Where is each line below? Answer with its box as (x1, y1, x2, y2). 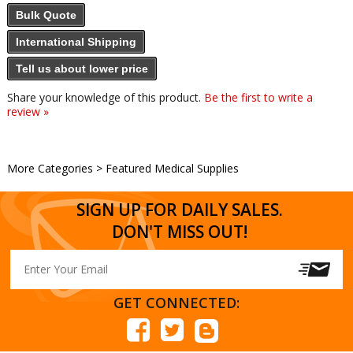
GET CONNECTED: (113, 293, 240, 313)
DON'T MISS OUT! (112, 220, 248, 243)
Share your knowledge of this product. (6, 90, 204, 105)
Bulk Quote (15, 9, 76, 21)
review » (6, 104, 49, 119)
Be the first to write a (203, 90, 313, 105)
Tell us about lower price (15, 62, 148, 75)
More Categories (6, 161, 93, 176)
